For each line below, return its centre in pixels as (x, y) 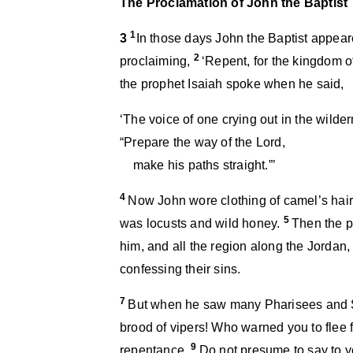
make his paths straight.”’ (198, 165)
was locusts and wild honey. (202, 223)
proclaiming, (157, 61)
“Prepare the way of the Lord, (203, 142)
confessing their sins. (180, 269)
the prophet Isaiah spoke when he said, (232, 84)
